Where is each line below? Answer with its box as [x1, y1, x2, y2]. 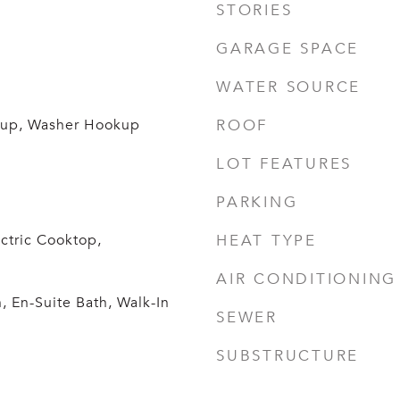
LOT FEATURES [216, 154, 352, 173]
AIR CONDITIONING [216, 270, 396, 288]
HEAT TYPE [216, 231, 317, 250]
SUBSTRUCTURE [216, 346, 359, 365]
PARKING [216, 193, 298, 212]
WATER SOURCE [216, 78, 361, 96]
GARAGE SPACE [216, 39, 359, 58]
